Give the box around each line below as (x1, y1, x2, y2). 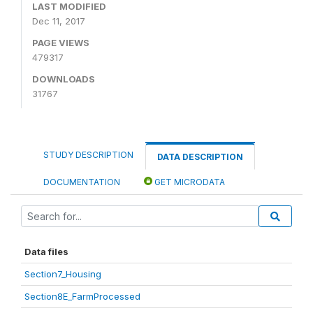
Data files (24, 245, 68, 257)
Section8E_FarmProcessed (24, 290, 140, 302)
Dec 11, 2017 (32, 15, 85, 27)
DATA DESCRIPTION (157, 151, 243, 162)
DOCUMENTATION (43, 176, 120, 187)
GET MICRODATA (152, 176, 225, 187)
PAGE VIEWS (32, 36, 89, 48)
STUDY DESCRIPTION (43, 149, 133, 160)
